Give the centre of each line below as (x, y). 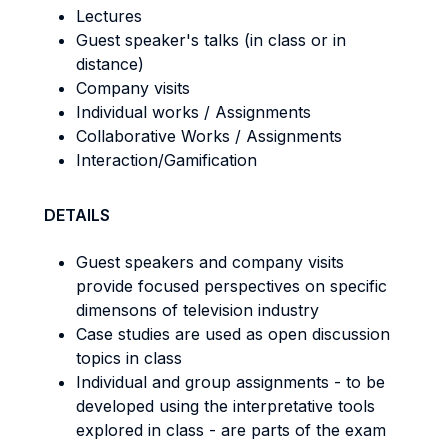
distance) (110, 64)
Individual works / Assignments (193, 112)
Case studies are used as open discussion (233, 334)
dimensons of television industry (197, 310)
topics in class (129, 358)
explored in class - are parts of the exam (231, 430)
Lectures (109, 16)
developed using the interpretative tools (225, 406)
